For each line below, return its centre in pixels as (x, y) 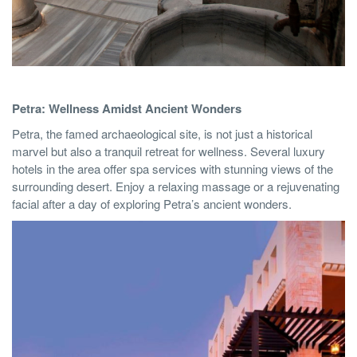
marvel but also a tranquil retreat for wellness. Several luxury (169, 151)
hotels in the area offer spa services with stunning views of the (173, 168)
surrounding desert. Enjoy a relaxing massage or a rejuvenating (176, 186)
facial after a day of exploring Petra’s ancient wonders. (152, 203)
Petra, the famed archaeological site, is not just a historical (162, 133)
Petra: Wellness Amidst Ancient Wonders (127, 108)
